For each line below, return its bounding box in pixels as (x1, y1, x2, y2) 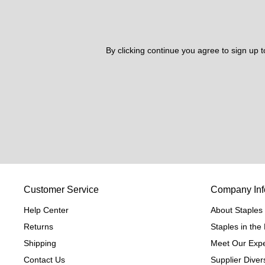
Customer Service (24, 185, 99, 195)
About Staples (211, 205, 263, 215)
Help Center (24, 205, 69, 215)
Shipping (24, 238, 56, 248)
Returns (24, 222, 53, 232)
